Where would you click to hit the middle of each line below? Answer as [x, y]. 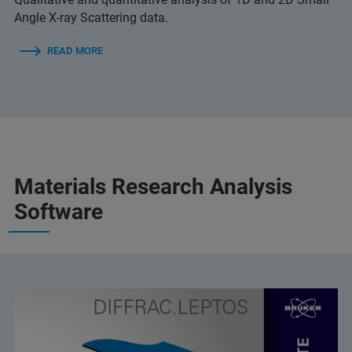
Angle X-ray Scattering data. [91, 18]
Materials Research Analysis [153, 187]
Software [59, 212]
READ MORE [75, 51]
